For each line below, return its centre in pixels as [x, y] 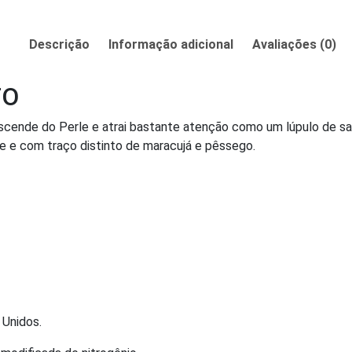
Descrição [59, 45]
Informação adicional [170, 45]
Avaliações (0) [294, 45]
